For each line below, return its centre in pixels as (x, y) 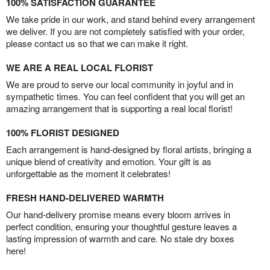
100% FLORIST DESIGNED (63, 132)
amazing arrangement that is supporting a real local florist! (119, 108)
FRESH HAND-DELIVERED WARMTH (85, 197)
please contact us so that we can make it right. (97, 43)
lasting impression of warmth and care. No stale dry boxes (120, 238)
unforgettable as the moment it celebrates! (88, 173)
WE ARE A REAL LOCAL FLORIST (80, 67)
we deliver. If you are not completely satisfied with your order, (125, 31)
